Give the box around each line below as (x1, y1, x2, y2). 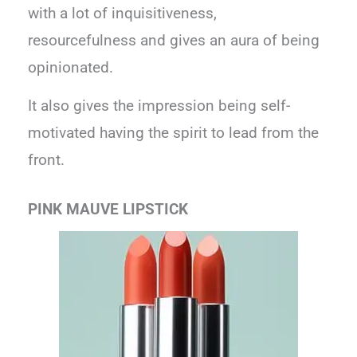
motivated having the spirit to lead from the (28, 124, 320, 142)
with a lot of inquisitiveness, (28, 5, 218, 23)
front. (28, 151, 65, 169)
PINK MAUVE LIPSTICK (28, 200, 189, 218)
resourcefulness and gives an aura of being (28, 32, 320, 50)
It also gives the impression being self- (28, 96, 291, 115)
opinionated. (28, 59, 114, 77)
